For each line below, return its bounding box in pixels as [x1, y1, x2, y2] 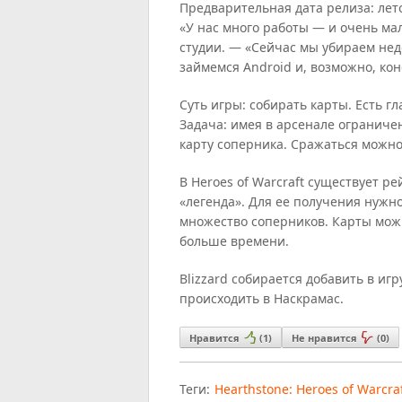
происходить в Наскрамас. [179, 289, 345, 307]
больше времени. [179, 232, 290, 249]
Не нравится [292, 330, 358, 345]
